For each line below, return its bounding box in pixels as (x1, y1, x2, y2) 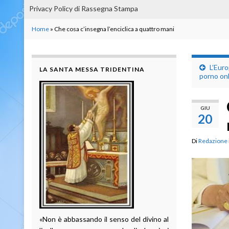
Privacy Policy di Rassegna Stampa (29, 4, 138, 13)
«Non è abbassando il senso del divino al (39, 214, 169, 223)
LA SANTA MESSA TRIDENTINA (39, 65, 145, 73)
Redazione (198, 136, 227, 145)
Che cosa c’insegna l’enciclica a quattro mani (54, 25, 174, 33)
